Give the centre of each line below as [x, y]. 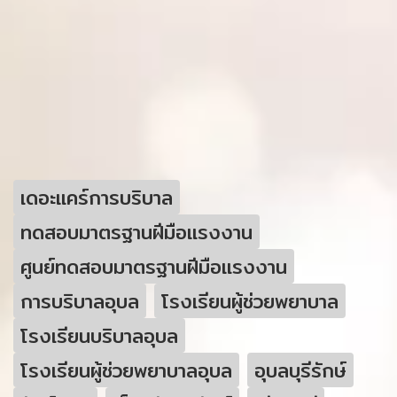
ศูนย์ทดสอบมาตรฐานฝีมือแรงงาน [154, 266]
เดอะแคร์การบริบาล [97, 197]
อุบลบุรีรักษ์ [300, 370]
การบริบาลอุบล [80, 301]
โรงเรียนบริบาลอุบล [99, 335]
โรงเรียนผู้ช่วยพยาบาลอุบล [126, 370]
